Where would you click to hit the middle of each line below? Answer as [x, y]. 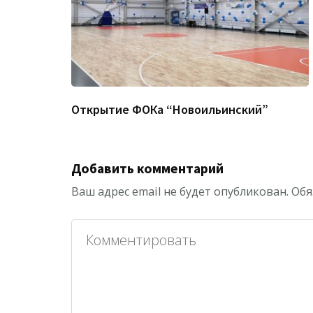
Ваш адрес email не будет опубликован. [180, 192]
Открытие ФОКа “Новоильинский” [170, 110]
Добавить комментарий [147, 169]
